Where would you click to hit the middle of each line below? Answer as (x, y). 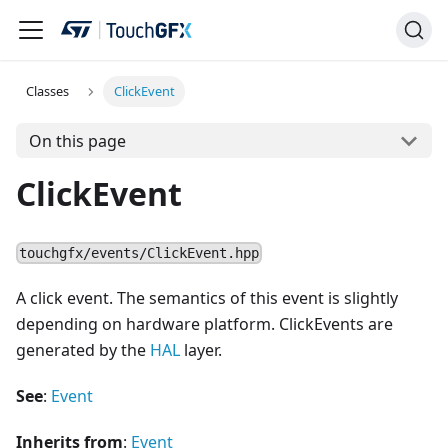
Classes (48, 91)
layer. (201, 350)
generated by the (83, 350)
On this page (77, 140)
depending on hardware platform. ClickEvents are (204, 324)
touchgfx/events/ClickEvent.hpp (139, 253)
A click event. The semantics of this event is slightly (207, 298)
